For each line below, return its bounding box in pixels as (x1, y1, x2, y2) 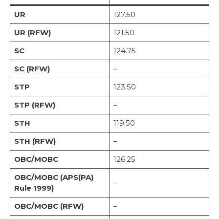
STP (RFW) (14, 100, 55, 109)
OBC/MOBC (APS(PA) (14, 172, 93, 182)
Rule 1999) (14, 183, 54, 193)
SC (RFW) (14, 64, 50, 73)
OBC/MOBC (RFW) (14, 201, 84, 211)
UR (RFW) (14, 27, 51, 37)
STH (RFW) (14, 136, 56, 146)
